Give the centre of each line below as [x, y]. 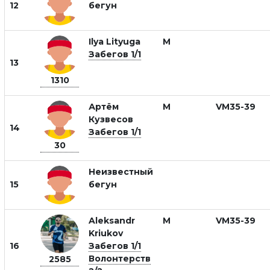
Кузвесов [111, 119]
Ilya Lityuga [115, 42]
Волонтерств [120, 259]
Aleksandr [112, 221]
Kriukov [106, 233]
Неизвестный [121, 172]
